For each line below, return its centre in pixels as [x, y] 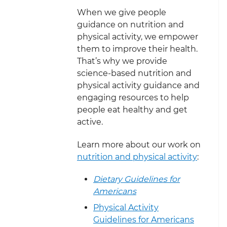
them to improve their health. [137, 49]
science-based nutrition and [134, 73]
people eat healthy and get [132, 109]
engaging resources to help [133, 97]
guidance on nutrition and [130, 24]
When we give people [122, 12]
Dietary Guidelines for [137, 179]
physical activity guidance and [138, 85]
